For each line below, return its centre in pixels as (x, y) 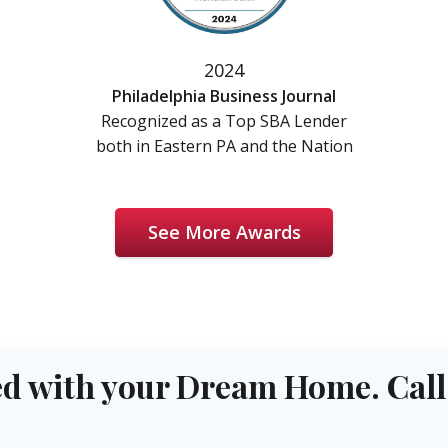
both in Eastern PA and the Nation (224, 146)
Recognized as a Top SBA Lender (224, 121)
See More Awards (224, 232)
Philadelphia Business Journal (224, 96)
